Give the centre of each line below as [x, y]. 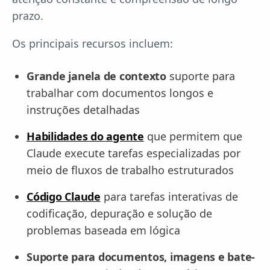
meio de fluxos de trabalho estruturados [130, 170]
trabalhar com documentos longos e [120, 93]
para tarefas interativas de [169, 197]
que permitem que [193, 137]
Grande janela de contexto [96, 76]
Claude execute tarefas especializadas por [133, 153]
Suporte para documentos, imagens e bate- [141, 257]
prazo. [28, 16]
